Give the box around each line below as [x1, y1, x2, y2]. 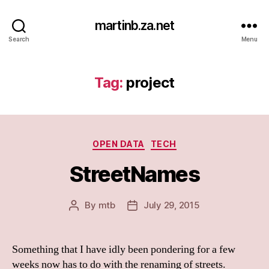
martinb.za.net [95, 17, 174, 33]
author [73, 213, 101, 225]
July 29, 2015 [143, 199, 200, 211]
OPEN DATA [92, 139, 145, 149]
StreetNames [69, 160, 200, 187]
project [122, 74, 175, 91]
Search [8, 35, 29, 43]
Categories [134, 135, 187, 148]
